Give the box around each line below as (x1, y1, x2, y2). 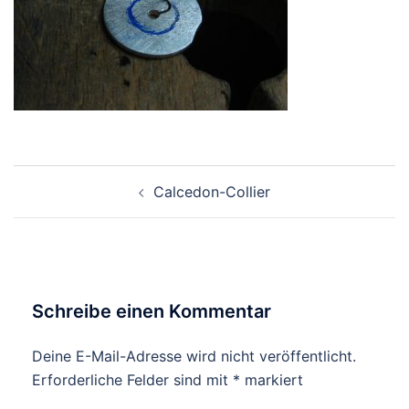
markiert (240, 371, 303, 389)
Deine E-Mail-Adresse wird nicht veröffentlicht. (32, 347, 356, 365)
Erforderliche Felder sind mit (32, 371, 233, 389)
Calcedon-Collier (153, 183, 270, 201)
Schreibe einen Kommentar (32, 300, 271, 322)
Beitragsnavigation (13, 163, 214, 190)
